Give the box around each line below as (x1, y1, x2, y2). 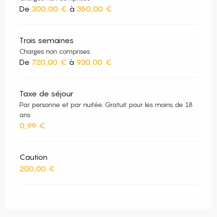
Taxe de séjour (19, 89, 73, 99)
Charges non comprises (19, 47, 90, 56)
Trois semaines (19, 35, 74, 46)
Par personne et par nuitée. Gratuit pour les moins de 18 (19, 100, 193, 109)
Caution (19, 152, 47, 162)
